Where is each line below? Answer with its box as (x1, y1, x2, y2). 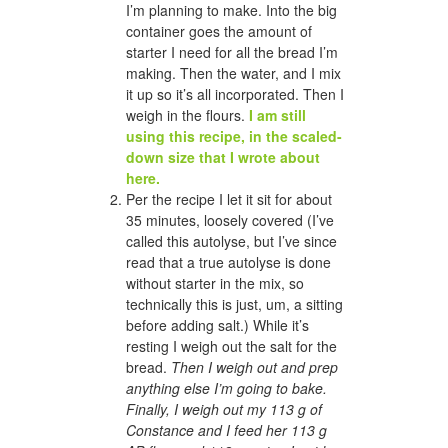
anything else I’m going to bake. (126, 377, 327, 398)
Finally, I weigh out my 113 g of (126, 398, 322, 419)
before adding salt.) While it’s (126, 314, 309, 335)
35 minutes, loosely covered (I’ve (126, 209, 334, 230)
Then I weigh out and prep (171, 356, 338, 377)
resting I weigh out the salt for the (126, 335, 337, 356)
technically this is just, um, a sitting (126, 293, 343, 314)
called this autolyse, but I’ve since (126, 230, 337, 251)
